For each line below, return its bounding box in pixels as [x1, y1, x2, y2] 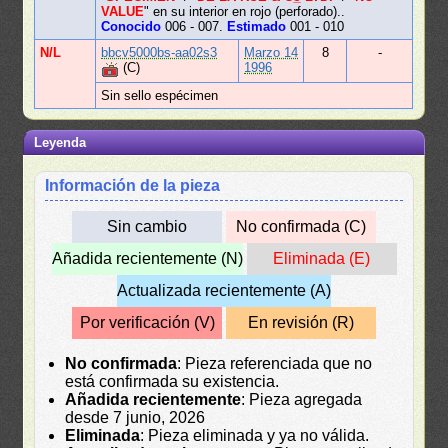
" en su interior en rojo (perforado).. [144, 4, 346, 20]
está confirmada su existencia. [65, 373, 280, 391]
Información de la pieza [45, 177, 221, 195]
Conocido [101, 19, 162, 35]
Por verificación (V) [79, 314, 215, 332]
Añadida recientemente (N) [51, 250, 243, 268]
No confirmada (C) [236, 218, 366, 236]
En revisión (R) [248, 314, 354, 332]
